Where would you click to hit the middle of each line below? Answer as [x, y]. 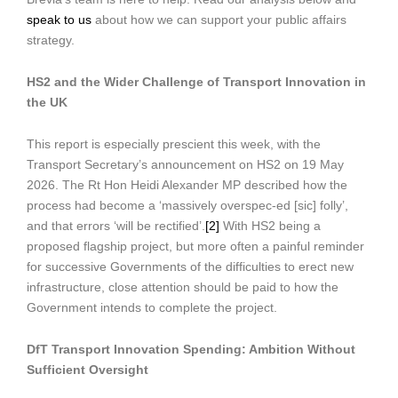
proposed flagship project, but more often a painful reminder [195, 246]
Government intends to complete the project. [152, 307]
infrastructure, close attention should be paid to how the [183, 287]
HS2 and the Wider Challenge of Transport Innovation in [196, 82]
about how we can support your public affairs [219, 20]
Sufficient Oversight [88, 370]
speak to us [59, 20]
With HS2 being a [270, 226]
